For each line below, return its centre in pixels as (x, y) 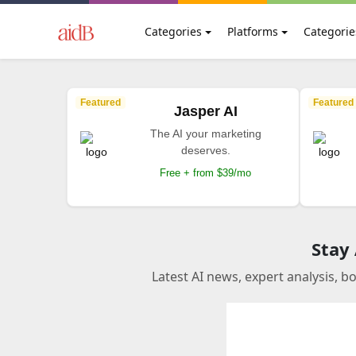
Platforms (252, 31)
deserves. (205, 150)
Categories (173, 31)
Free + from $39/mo (206, 173)
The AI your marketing (205, 133)
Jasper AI (205, 111)
